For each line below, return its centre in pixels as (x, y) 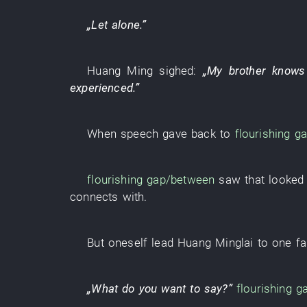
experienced (101, 88)
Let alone (115, 25)
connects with (107, 197)
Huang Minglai (216, 243)
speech (140, 134)
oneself (128, 243)
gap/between (181, 180)
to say (206, 288)
